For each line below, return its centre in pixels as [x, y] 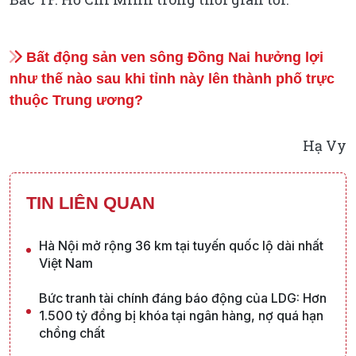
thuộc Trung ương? [76, 101]
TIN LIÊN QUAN [91, 203]
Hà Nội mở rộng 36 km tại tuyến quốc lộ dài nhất [181, 246]
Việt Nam [66, 263]
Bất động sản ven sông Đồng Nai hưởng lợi [173, 58]
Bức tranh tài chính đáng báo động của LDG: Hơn [183, 298]
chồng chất [72, 333]
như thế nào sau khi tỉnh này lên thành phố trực [172, 79]
